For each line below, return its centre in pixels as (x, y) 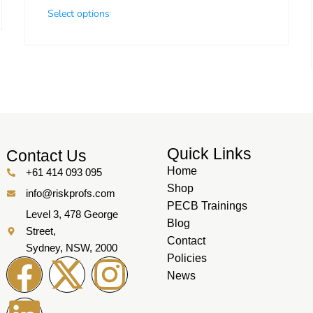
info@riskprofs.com (70, 194)
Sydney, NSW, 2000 (71, 248)
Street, (41, 231)
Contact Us (46, 156)
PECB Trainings (207, 206)
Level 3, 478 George (72, 214)
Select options (78, 14)
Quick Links (209, 154)
